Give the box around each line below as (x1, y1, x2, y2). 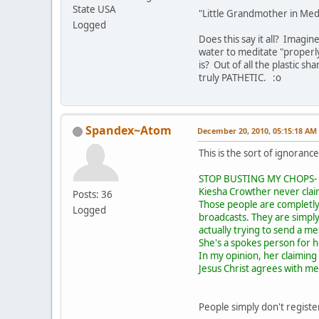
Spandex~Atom (85, 122, 172, 139)
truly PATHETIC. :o (199, 71, 281, 85)
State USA (73, 3, 116, 16)
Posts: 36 (73, 188, 113, 202)
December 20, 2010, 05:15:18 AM (197, 125, 317, 137)
